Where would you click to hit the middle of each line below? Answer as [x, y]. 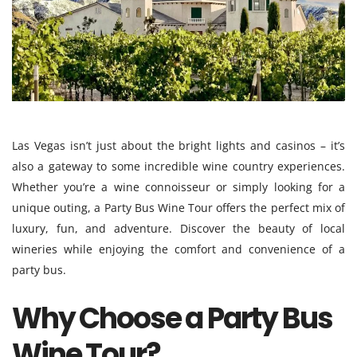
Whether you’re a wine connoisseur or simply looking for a [178, 186]
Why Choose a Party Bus [172, 318]
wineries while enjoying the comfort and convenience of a [178, 249]
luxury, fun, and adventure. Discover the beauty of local [178, 228]
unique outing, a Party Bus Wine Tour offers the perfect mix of [178, 207]
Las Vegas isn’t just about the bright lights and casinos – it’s [178, 145]
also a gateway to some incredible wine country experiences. [178, 166]
